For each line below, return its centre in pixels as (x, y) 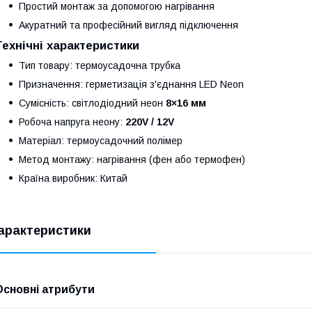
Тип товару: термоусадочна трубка (100, 65)
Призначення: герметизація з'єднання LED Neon (131, 84)
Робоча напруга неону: (72, 122)
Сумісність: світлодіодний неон (92, 103)
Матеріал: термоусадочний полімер (101, 140)
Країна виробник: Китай (73, 178)
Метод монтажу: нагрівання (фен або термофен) (132, 159)
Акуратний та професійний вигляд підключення (128, 25)
